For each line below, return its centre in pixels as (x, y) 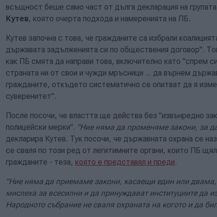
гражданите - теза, (40, 162)
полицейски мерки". (41, 127)
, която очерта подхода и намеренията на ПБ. (109, 18)
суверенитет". (31, 96)
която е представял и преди (125, 162)
